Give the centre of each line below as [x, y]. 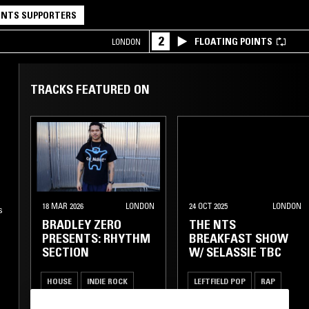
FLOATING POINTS [234, 41]
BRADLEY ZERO [82, 225]
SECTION [66, 252]
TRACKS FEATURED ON [90, 90]
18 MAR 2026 [63, 206]
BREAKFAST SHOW [239, 238]
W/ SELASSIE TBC [235, 252]
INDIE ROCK [107, 281]
